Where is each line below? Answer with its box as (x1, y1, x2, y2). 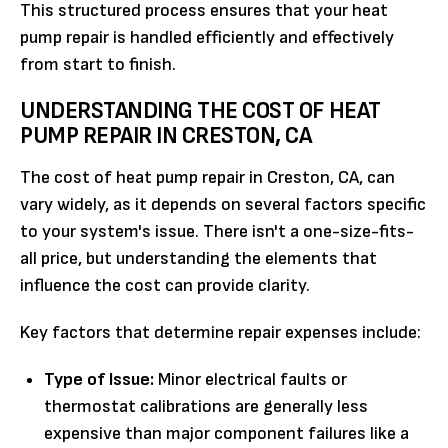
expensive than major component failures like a (44, 422, 409, 444)
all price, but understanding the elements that (20, 247, 377, 269)
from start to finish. (20, 53, 176, 75)
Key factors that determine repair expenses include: (20, 321, 421, 343)
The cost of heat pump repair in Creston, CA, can (20, 166, 395, 188)
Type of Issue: (44, 368, 154, 390)
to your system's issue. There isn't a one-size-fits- (20, 220, 414, 242)
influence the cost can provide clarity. (20, 274, 310, 296)
